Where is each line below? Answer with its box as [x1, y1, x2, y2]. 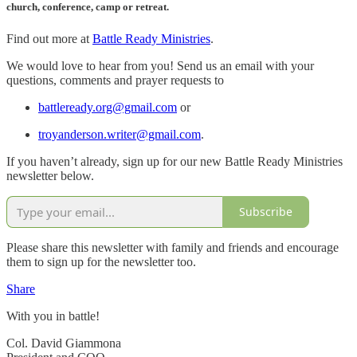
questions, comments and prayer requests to [6, 73, 227, 87]
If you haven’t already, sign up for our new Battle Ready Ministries [6, 154, 343, 168]
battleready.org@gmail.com [38, 100, 177, 114]
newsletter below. [6, 168, 94, 182]
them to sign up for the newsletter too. [6, 254, 199, 269]
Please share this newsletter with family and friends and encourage [6, 240, 339, 254]
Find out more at [6, 31, 92, 45]
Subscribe [239, 204, 292, 220]
